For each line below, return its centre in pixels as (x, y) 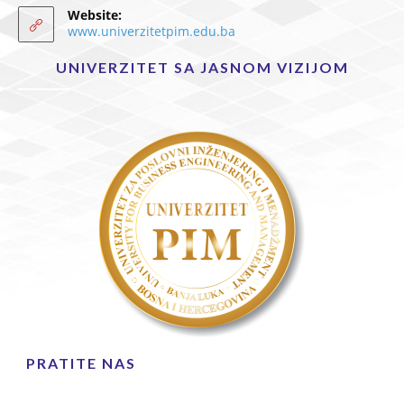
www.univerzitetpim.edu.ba (151, 31)
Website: (95, 14)
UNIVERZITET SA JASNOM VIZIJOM (202, 67)
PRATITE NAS (81, 363)
